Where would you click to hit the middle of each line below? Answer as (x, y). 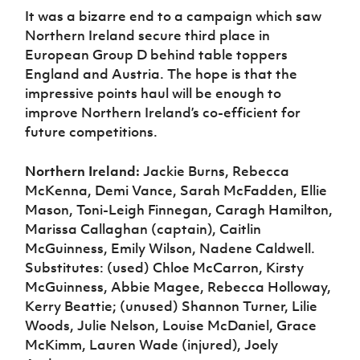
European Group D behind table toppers (157, 54)
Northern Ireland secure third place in (148, 35)
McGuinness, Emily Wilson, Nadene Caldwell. (170, 248)
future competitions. (92, 131)
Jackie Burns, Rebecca (215, 171)
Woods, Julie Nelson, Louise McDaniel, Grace (171, 325)
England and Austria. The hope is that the (162, 74)
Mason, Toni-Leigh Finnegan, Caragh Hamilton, (179, 209)
